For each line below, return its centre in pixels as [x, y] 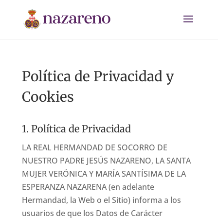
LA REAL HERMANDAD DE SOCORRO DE [94, 147]
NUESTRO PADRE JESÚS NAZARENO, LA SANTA [106, 161]
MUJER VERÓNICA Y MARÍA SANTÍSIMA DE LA [104, 174]
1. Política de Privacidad [76, 129]
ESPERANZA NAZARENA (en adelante [88, 187]
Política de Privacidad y [98, 76]
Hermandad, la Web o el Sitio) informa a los [101, 200]
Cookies [48, 97]
